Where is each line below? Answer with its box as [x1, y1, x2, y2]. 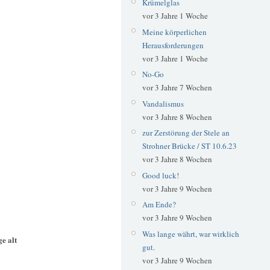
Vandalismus [142, 98, 184, 109]
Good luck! [142, 169, 179, 181]
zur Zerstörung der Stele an [142, 127, 230, 139]
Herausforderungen [142, 39, 204, 51]
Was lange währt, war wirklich [142, 228, 239, 239]
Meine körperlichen [142, 26, 207, 37]
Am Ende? [142, 199, 176, 210]
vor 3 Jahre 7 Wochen [142, 82, 212, 93]
